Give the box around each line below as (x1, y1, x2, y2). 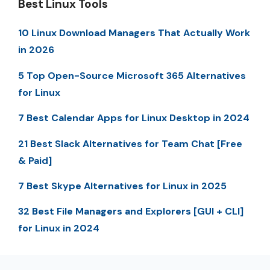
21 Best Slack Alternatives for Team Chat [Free (18, 137, 242, 150)
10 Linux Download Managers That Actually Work (18, 27, 250, 40)
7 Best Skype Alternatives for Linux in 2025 (18, 179, 227, 192)
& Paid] (18, 154, 52, 167)
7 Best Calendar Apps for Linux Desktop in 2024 (18, 111, 250, 125)
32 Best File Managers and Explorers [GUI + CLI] (18, 205, 243, 218)
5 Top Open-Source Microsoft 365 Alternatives (18, 69, 246, 82)
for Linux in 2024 (18, 222, 99, 235)
